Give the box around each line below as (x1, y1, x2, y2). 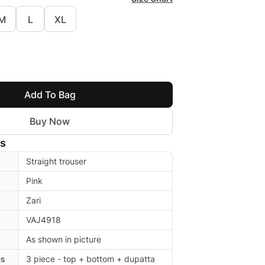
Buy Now (30, 115, 70, 127)
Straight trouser (26, 156, 86, 166)
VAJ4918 (26, 215, 61, 225)
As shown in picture (26, 234, 101, 244)
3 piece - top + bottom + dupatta (26, 254, 155, 264)
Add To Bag (24, 89, 76, 101)
